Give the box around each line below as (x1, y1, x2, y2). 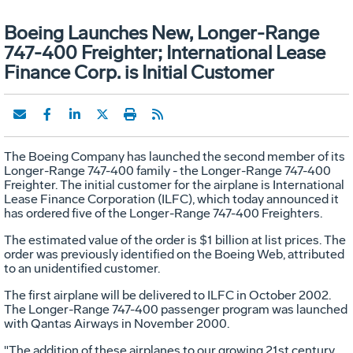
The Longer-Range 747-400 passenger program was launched (4, 301, 347, 317)
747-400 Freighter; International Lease (4, 40, 325, 64)
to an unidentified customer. (4, 260, 160, 276)
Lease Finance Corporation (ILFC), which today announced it (4, 191, 339, 206)
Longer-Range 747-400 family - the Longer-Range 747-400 (4, 162, 331, 178)
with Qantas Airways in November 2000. (4, 315, 229, 331)
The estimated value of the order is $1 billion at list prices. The (4, 232, 346, 247)
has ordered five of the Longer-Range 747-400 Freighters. (4, 205, 322, 221)
